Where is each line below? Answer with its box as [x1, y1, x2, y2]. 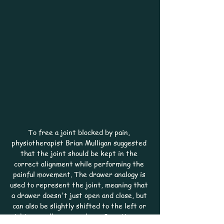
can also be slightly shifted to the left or [12, 200, 148, 210]
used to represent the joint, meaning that [10, 179, 150, 189]
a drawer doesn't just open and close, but [11, 190, 149, 200]
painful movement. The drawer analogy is [12, 169, 147, 179]
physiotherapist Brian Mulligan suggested [11, 137, 148, 147]
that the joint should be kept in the [20, 148, 139, 158]
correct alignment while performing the [14, 158, 146, 168]
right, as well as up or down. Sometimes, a [11, 211, 149, 221]
